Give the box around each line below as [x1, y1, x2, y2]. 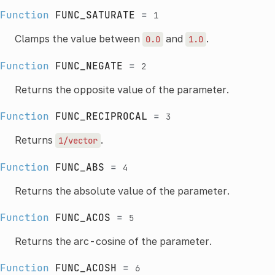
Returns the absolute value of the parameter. [14, 184, 230, 197]
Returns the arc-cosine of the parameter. [14, 234, 212, 247]
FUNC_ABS [55, 160, 104, 174]
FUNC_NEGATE [55, 59, 123, 72]
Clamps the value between [14, 32, 142, 45]
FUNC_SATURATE [55, 8, 135, 21]
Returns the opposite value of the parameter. [14, 83, 229, 96]
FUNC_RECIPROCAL [55, 109, 147, 123]
